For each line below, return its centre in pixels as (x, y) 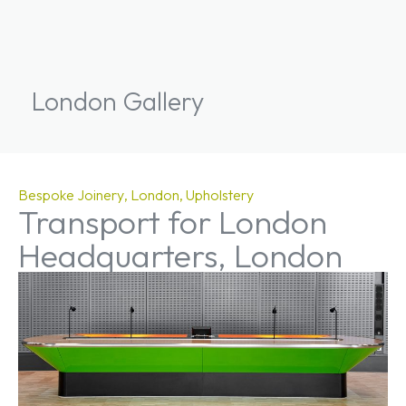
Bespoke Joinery (71, 195)
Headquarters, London (180, 255)
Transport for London (173, 222)
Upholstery (220, 195)
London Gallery (118, 101)
